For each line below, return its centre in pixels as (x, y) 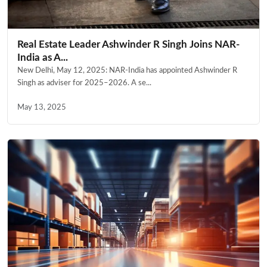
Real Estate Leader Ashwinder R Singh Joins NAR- (128, 44)
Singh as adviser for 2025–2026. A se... (84, 83)
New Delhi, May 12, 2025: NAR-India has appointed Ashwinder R (127, 70)
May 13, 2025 (42, 107)
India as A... (43, 57)
